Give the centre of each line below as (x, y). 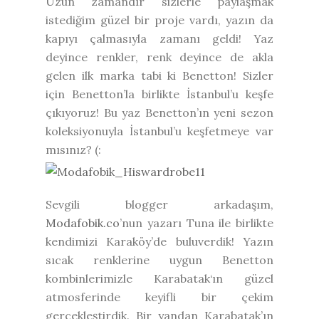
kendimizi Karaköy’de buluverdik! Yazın (159, 241)
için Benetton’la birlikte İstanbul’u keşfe (159, 94)
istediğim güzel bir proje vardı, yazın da (159, 20)
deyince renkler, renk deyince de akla (159, 57)
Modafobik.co (83, 223)
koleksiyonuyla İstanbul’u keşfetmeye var (159, 131)
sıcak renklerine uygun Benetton (159, 260)
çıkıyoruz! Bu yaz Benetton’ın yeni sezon (159, 112)
